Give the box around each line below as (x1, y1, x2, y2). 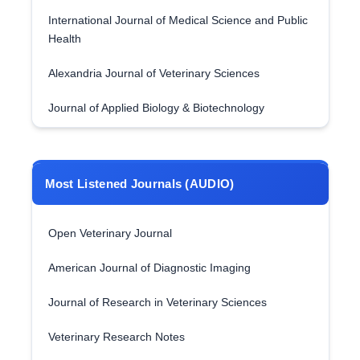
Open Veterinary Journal (47, 227, 172, 239)
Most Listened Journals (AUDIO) (44, 177, 235, 190)
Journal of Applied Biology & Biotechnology (47, 101, 264, 114)
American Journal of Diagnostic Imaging (47, 261, 251, 274)
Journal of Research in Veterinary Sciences (47, 296, 267, 309)
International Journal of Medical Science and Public (47, 14, 308, 27)
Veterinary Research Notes (47, 330, 185, 343)
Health (47, 32, 81, 45)
